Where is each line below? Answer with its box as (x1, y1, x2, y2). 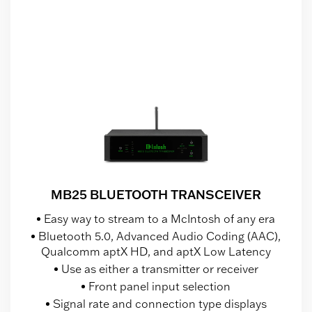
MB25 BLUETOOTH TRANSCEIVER (51, 186, 261, 203)
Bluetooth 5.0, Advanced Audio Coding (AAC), (38, 229, 281, 244)
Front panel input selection (88, 279, 231, 294)
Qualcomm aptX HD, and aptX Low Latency (41, 244, 271, 259)
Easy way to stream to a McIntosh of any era (44, 212, 275, 226)
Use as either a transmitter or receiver (61, 262, 258, 276)
